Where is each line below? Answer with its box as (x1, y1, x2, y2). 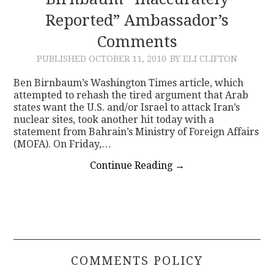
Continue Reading (89, 159, 175, 171)
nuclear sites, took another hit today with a (13, 113, 215, 125)
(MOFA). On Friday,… (13, 138, 112, 150)
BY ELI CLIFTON (170, 53, 237, 64)
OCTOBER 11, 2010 (89, 53, 166, 64)
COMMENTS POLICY (71, 253, 203, 268)
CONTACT (29, 21, 85, 34)
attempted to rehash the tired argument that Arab (13, 89, 249, 101)
